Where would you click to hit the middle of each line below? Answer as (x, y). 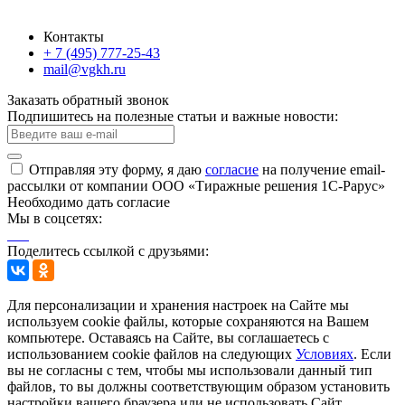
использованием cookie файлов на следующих (151, 354)
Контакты (74, 37)
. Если (372, 354)
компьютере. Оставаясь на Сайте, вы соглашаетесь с (168, 338)
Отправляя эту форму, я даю (117, 170)
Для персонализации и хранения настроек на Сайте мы (178, 306)
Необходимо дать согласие (89, 202)
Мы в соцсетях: (55, 219)
